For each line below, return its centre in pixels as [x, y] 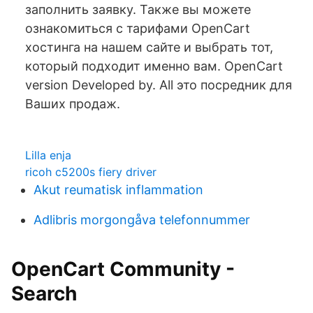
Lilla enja [48, 155]
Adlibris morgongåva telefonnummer [142, 220]
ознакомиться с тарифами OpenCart [138, 28]
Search [44, 293]
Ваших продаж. [73, 104]
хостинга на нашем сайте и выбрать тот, [149, 47]
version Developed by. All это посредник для [159, 85]
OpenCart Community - [123, 269]
